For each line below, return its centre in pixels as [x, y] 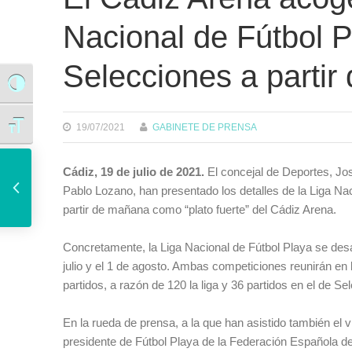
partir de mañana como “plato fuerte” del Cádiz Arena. [200, 209]
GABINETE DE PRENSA [205, 127]
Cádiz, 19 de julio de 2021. [135, 171]
